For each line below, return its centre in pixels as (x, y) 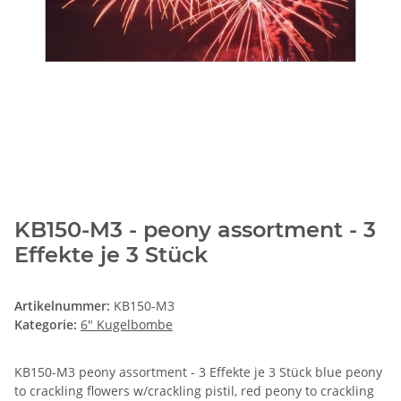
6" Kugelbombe (127, 324)
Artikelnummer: (64, 305)
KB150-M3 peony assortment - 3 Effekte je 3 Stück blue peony (198, 371)
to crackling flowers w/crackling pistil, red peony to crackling (194, 390)
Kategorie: (47, 324)
